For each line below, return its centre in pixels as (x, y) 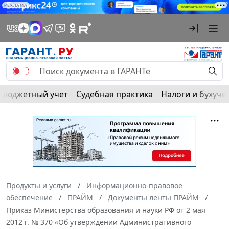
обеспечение (29, 198)
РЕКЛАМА (16, 5)
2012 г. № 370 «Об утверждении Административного (99, 222)
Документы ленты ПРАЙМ (153, 198)
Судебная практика (114, 94)
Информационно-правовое (134, 186)
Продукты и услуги (39, 186)
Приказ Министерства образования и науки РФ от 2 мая (106, 210)
